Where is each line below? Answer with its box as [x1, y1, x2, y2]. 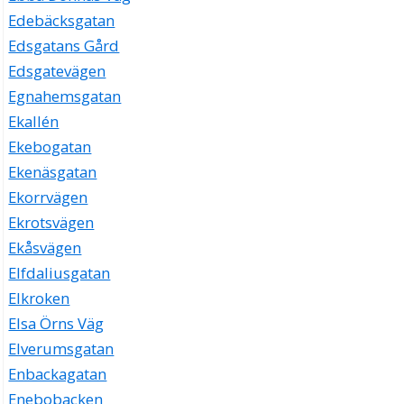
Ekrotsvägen [8, 212, 95, 234]
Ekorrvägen [8, 187, 88, 208]
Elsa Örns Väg [8, 313, 105, 335]
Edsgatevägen [8, 60, 106, 82]
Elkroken [8, 288, 70, 309]
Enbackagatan [8, 363, 107, 385]
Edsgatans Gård [8, 35, 120, 57]
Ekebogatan [8, 136, 92, 158]
